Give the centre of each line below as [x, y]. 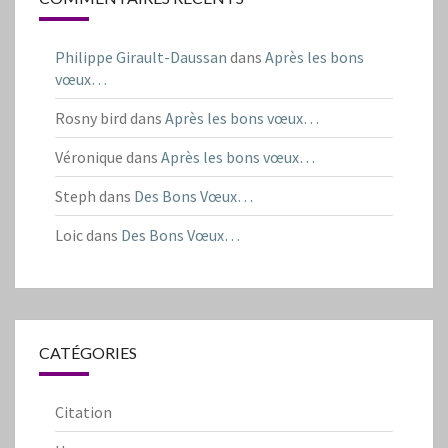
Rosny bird [91, 118]
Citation [83, 412]
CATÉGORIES [88, 353]
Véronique [89, 157]
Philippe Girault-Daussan [141, 57]
